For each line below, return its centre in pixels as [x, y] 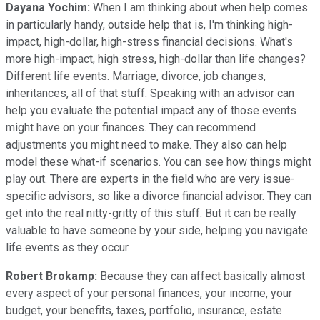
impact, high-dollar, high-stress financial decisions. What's [149, 41]
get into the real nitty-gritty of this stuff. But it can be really [151, 213]
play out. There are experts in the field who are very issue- [150, 179]
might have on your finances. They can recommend [131, 127]
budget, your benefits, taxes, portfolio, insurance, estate [144, 310]
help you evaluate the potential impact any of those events [151, 110]
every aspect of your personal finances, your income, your [149, 293]
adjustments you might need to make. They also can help [146, 144]
